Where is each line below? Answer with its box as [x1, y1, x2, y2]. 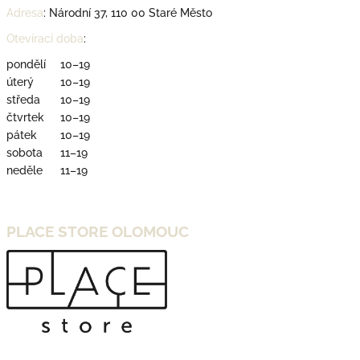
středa [6, 92, 40, 106]
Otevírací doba [6, 31, 84, 45]
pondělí [6, 57, 46, 71]
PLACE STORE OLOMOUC [6, 222, 189, 240]
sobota [6, 145, 43, 159]
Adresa [6, 6, 43, 19]
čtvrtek [6, 110, 44, 124]
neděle [6, 163, 43, 177]
